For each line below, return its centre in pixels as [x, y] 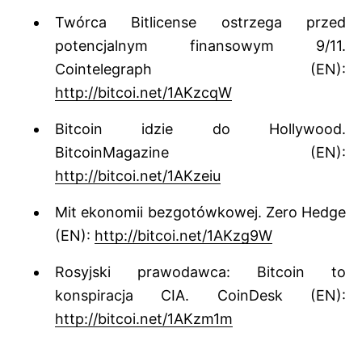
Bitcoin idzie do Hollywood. [200, 129]
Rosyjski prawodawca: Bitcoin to [200, 272]
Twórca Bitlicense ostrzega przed [200, 23]
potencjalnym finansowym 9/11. [200, 46]
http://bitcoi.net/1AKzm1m [144, 319]
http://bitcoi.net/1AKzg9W [183, 236]
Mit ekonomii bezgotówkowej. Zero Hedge [200, 213]
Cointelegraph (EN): [200, 69]
